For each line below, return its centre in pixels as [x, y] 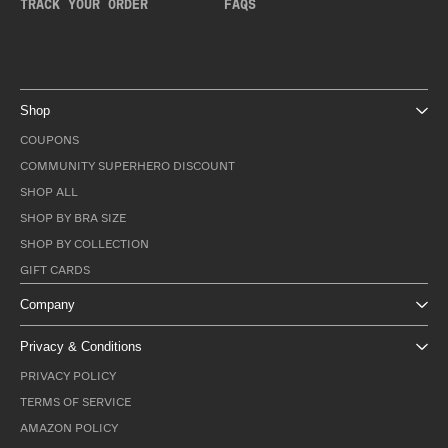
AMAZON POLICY [69, 429]
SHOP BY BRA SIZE [73, 219]
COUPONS [49, 141]
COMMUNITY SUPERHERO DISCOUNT [127, 167]
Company [47, 305]
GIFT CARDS [55, 271]
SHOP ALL [49, 193]
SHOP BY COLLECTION [84, 245]
